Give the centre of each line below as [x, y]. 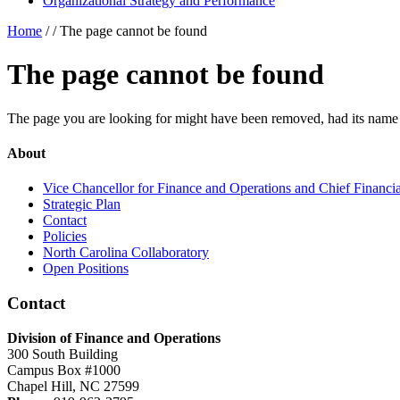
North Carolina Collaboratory [126, 253]
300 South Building [62, 354]
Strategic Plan [82, 204]
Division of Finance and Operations [114, 337]
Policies [65, 237]
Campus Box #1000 [64, 370]
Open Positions [86, 269]
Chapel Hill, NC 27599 [73, 386]
